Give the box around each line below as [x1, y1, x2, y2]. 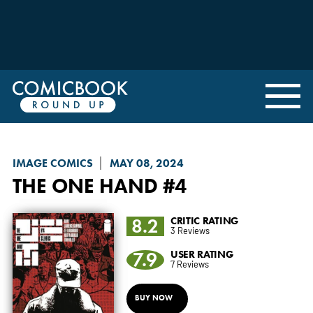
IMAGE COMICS [12, 156, 93, 170]
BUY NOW [134, 292, 173, 303]
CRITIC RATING [170, 213, 239, 227]
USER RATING [170, 247, 234, 261]
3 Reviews [170, 224, 210, 236]
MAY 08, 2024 [109, 156, 184, 170]
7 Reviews [170, 257, 209, 270]
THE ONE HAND [12, 173, 158, 198]
